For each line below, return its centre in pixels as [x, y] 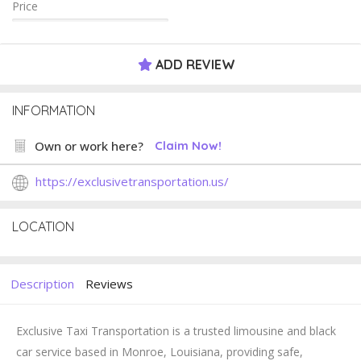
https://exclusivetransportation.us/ [132, 182]
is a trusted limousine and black [253, 331]
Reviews [109, 284]
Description [42, 284]
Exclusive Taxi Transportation [93, 331]
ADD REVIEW [194, 65]
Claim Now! [188, 146]
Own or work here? [89, 146]
